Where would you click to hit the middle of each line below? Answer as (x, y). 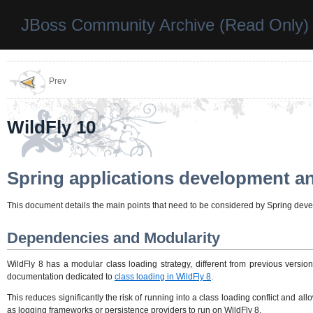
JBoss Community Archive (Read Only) (165, 25)
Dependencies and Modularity (114, 238)
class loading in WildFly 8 (163, 276)
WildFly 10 (51, 128)
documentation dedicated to (61, 276)
